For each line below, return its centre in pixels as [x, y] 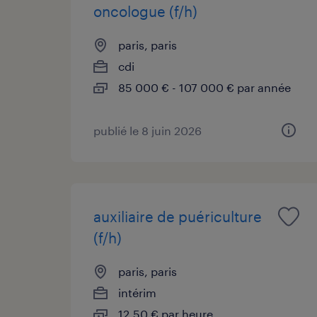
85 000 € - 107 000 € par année [204, 87]
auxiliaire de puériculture [178, 216]
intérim [137, 292]
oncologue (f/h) [145, 11]
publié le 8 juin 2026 [148, 130]
